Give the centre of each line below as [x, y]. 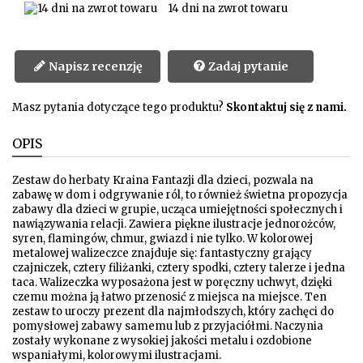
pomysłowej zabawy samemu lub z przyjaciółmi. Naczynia [168, 326]
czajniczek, [43, 267]
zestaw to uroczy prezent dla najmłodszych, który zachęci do [173, 311]
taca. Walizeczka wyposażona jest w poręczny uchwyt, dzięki [172, 282]
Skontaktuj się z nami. [286, 107]
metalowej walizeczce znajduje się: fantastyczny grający [162, 253]
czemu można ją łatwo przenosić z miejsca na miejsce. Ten [169, 297]
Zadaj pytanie [248, 66]
